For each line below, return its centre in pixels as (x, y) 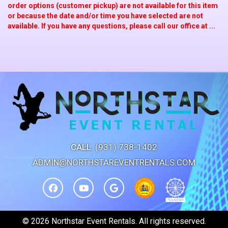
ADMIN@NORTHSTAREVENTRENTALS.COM (114, 163)
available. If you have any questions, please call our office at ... (111, 26)
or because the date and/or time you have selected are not (105, 16)
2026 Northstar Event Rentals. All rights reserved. (118, 221)
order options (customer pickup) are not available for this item (113, 5)
